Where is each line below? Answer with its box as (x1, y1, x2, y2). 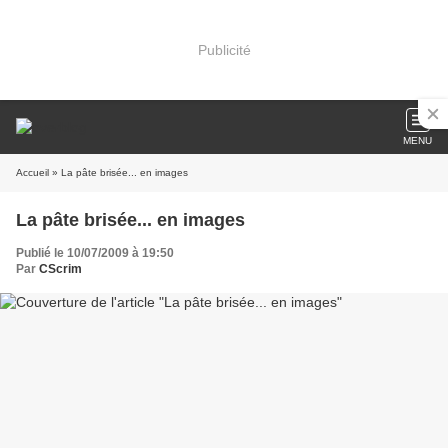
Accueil (16, 167, 49, 178)
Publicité (197, 41, 251, 58)
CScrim (39, 262, 82, 276)
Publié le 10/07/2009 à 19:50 (16, 246, 174, 260)
